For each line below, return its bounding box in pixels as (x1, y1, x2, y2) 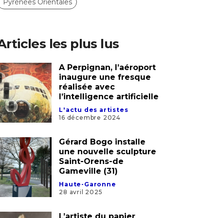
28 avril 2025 (59, 197, 103, 205)
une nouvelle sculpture (59, 156, 157, 165)
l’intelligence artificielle (59, 100, 159, 110)
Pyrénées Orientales (3, 6, 72, 15)
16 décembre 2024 (59, 122, 121, 130)
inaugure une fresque (59, 81, 151, 91)
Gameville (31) (59, 175, 118, 185)
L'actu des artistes (59, 114, 128, 122)
